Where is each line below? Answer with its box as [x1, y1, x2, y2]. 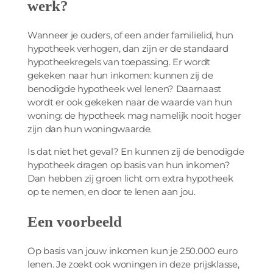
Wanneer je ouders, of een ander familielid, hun [27, 29, 233, 41]
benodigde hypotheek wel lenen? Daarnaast [27, 82, 222, 94]
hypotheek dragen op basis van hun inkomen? [27, 158, 230, 171]
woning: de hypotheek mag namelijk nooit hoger [27, 109, 241, 121]
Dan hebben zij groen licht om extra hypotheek [27, 172, 233, 184]
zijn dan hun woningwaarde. [27, 122, 152, 135]
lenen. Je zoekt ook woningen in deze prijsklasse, [27, 258, 239, 271]
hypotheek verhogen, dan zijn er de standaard [27, 42, 229, 54]
